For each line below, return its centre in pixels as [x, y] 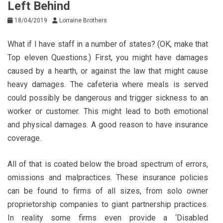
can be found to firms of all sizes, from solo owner [108, 191]
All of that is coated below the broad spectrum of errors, [108, 164]
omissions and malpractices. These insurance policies [108, 177]
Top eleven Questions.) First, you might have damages [108, 57]
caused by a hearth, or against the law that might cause [108, 71]
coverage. [24, 138]
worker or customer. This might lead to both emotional [108, 111]
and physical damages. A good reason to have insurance [108, 124]
